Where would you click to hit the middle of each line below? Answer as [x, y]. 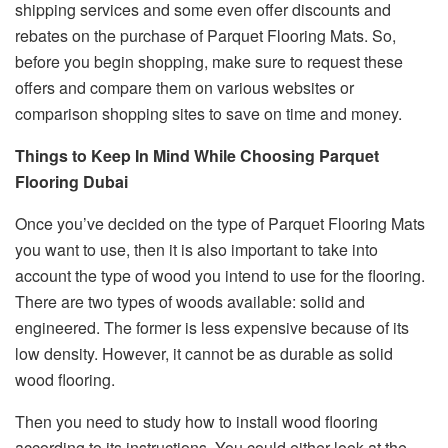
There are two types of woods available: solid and [190, 302]
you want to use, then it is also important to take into [196, 250]
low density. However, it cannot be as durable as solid [204, 354]
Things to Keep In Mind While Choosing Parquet [197, 156]
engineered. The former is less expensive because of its [212, 328]
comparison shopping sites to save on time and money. [208, 114]
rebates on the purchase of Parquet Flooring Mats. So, [205, 36]
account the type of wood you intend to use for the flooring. [220, 276]
